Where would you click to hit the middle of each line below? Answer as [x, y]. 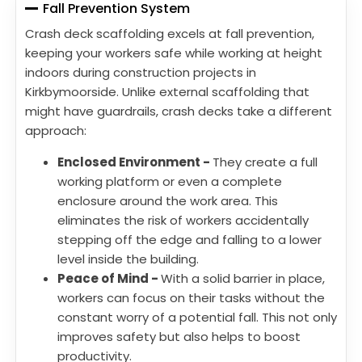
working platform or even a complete [170, 182]
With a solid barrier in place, [243, 279]
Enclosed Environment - [135, 162]
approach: [56, 131]
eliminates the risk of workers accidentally [183, 221]
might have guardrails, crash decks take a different [179, 112]
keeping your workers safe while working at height [174, 53]
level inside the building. [128, 259]
